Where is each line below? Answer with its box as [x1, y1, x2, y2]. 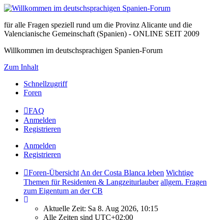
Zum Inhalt [4, 63, 38, 71]
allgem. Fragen [161, 178, 207, 186]
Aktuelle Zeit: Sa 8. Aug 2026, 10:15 [43, 204, 158, 213]
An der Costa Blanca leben [81, 168, 164, 177]
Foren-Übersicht [28, 168, 79, 177]
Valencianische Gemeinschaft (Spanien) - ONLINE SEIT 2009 [4, 29, 199, 38]
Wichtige [166, 168, 193, 177]
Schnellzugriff [24, 80, 67, 88]
